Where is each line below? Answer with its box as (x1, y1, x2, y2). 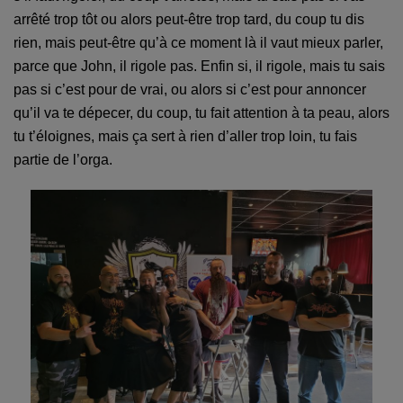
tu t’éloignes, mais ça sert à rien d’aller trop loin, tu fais (13, 129, 357, 145)
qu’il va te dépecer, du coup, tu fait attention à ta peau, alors (13, 105, 390, 121)
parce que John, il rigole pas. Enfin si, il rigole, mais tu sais (13, 58, 385, 75)
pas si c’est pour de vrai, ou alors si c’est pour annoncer (13, 82, 366, 98)
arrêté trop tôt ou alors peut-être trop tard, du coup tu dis (13, 12, 364, 28)
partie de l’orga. (13, 152, 112, 168)
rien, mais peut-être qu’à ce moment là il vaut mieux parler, (13, 35, 383, 51)
